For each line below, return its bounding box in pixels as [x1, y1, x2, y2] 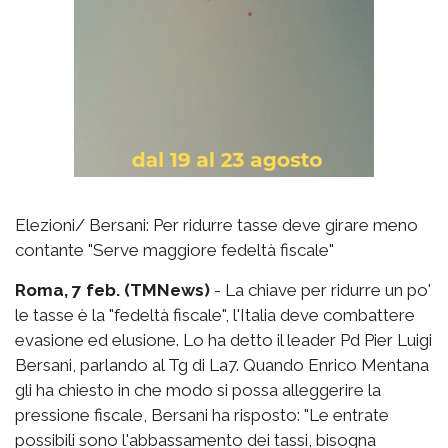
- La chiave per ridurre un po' [210, 279, 431, 300]
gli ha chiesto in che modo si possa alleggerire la [15, 379, 381, 400]
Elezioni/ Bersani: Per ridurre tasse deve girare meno [15, 214, 418, 235]
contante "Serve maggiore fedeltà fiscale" [15, 239, 334, 260]
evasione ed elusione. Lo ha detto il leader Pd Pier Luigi [15, 329, 432, 350]
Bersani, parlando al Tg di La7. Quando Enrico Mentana [15, 354, 429, 375]
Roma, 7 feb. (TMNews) [15, 279, 210, 300]
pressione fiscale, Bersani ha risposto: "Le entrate [15, 404, 389, 425]
